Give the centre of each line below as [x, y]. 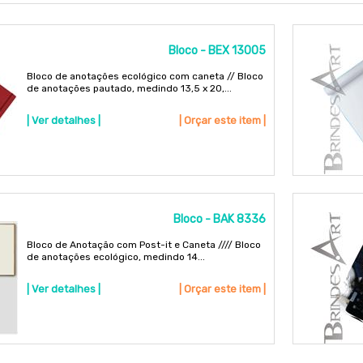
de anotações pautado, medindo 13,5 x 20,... [129, 88]
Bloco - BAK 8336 [220, 220]
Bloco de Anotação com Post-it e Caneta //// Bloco [143, 245]
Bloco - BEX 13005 [218, 50]
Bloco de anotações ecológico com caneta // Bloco [145, 76]
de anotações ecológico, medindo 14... [115, 257]
